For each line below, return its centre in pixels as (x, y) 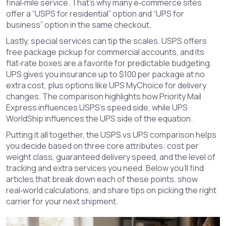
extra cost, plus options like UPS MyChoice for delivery (106, 85)
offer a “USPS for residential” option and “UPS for (95, 14)
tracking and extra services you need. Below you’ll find (105, 168)
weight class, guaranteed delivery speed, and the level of (111, 157)
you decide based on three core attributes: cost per (102, 146)
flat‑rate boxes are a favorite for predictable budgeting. (109, 63)
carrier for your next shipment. (62, 201)
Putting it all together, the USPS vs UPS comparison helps (111, 135)
